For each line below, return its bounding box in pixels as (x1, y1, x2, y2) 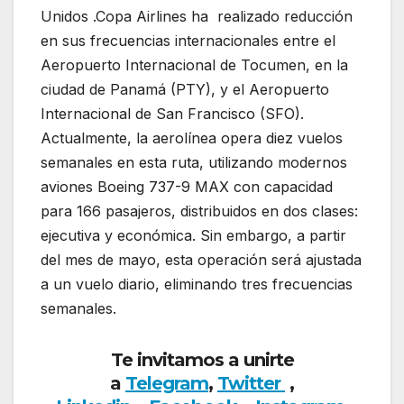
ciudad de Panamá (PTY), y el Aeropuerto (41, 80, 329, 99)
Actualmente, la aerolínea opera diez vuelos (41, 129, 343, 148)
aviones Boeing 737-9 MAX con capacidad (41, 178, 333, 197)
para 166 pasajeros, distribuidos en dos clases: (41, 202, 358, 221)
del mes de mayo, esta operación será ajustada (41, 251, 362, 270)
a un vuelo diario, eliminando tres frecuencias (41, 275, 353, 294)
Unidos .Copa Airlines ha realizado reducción (41, 7, 353, 26)
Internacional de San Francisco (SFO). (41, 105, 304, 124)
